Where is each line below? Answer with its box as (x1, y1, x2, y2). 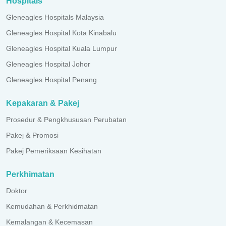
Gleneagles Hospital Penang (6, 76, 97, 84)
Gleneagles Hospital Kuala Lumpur (6, 44, 117, 53)
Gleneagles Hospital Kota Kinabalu (6, 29, 117, 37)
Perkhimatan (6, 170, 54, 179)
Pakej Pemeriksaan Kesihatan (6, 147, 101, 155)
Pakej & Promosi (6, 131, 59, 140)
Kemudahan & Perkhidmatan (6, 202, 98, 211)
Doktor (6, 187, 27, 195)
